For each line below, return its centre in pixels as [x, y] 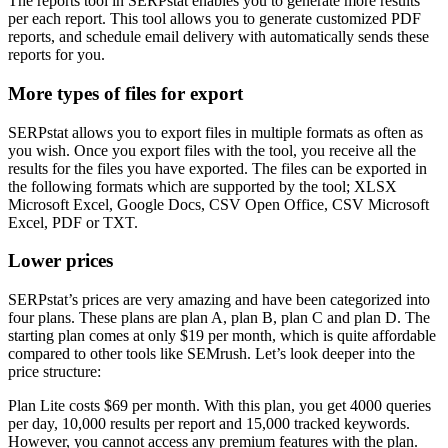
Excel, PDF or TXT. [73, 222]
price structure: [54, 372]
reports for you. [56, 55]
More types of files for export [125, 93]
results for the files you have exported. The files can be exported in [217, 168]
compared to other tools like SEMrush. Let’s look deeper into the [211, 354]
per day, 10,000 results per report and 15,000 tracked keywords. [209, 424]
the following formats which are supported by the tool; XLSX [202, 186]
